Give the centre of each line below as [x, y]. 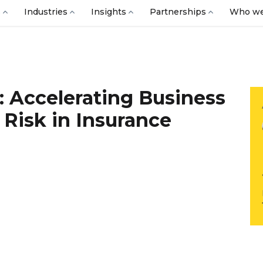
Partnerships [178, 12]
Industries [46, 12]
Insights [109, 12]
